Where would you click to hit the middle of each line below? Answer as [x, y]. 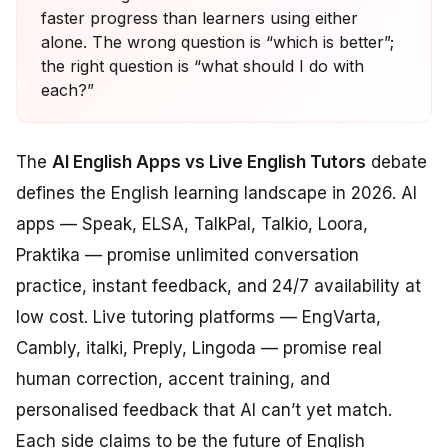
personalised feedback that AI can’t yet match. [204, 409]
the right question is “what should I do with [202, 65]
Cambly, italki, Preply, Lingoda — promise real [199, 347]
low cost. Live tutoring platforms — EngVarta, [198, 316]
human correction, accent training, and [173, 378]
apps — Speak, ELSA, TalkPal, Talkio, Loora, [192, 223]
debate [396, 161]
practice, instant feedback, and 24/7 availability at [218, 285]
